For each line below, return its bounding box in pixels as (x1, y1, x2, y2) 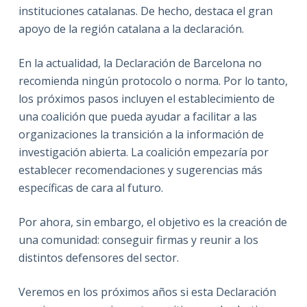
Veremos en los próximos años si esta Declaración (18, 284, 276, 300)
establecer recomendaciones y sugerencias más (18, 162, 262, 178)
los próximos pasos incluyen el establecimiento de (18, 91, 275, 107)
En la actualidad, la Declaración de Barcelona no (18, 56, 262, 71)
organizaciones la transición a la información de (18, 127, 264, 143)
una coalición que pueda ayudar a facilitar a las (18, 109, 257, 125)
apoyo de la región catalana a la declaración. (18, 21, 244, 37)
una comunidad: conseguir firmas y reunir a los (18, 232, 258, 248)
